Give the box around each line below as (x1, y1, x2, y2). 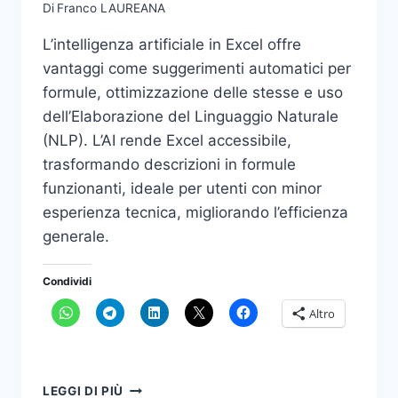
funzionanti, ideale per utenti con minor (43, 179, 322, 197)
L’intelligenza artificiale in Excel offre (43, 35, 301, 53)
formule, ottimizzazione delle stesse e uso (43, 83, 343, 101)
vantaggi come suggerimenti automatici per (43, 59, 351, 77)
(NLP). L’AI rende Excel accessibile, (43, 131, 291, 149)
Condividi (43, 274, 92, 288)
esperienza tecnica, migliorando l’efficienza (43, 203, 348, 221)
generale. (43, 227, 109, 245)
